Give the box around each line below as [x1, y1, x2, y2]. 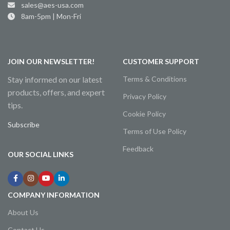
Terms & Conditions [123, 74, 187, 83]
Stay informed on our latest [8, 74, 102, 84]
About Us [8, 207, 39, 217]
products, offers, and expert [8, 87, 105, 97]
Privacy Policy [123, 91, 166, 101]
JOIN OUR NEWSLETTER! [8, 56, 94, 66]
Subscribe [8, 120, 40, 129]
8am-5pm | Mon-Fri [15, 11, 81, 21]
